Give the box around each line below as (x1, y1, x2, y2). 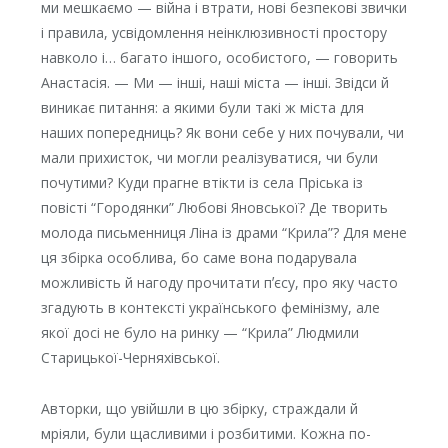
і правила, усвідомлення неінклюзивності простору (40, 23, 387, 43)
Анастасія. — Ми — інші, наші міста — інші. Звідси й (40, 73, 389, 93)
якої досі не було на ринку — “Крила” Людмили (40, 323, 359, 343)
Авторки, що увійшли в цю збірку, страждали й (40, 399, 358, 419)
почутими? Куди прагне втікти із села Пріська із (40, 173, 363, 193)
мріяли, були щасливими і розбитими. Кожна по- (40, 424, 371, 444)
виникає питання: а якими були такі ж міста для (40, 98, 364, 118)
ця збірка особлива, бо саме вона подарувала (40, 248, 357, 268)
